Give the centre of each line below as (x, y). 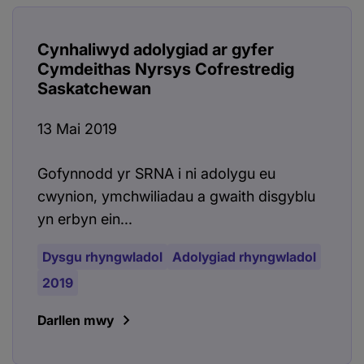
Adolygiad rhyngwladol (244, 257)
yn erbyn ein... (85, 219)
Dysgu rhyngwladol (102, 257)
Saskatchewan (94, 89)
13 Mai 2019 (77, 129)
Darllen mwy (76, 321)
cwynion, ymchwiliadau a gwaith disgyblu (176, 197)
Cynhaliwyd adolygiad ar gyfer (156, 50)
